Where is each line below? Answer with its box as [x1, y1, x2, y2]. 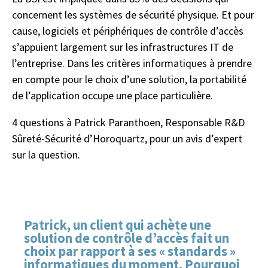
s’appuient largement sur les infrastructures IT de [12, 39, 233, 54]
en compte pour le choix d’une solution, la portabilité [12, 72, 246, 86]
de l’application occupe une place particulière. [12, 88, 213, 102]
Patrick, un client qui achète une [24, 216, 211, 233]
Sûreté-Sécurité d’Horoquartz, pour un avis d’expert [12, 131, 242, 145]
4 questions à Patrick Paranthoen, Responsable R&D [12, 115, 245, 129]
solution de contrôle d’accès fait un [24, 229, 229, 246]
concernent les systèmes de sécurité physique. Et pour [12, 7, 254, 22]
